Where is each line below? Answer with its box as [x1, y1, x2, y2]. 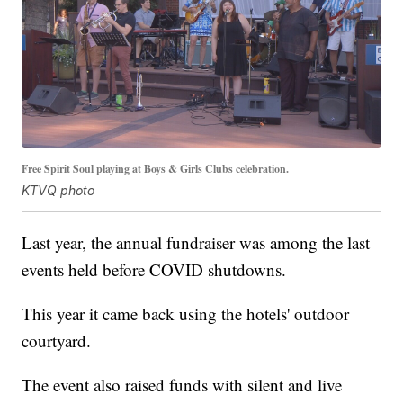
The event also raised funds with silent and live [22, 373, 343, 397]
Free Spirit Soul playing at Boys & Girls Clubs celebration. [22, 161, 290, 177]
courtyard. [22, 329, 92, 353]
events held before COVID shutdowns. [22, 258, 287, 282]
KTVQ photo [22, 183, 95, 199]
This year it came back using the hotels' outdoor [22, 302, 350, 326]
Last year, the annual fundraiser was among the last [22, 231, 371, 255]
